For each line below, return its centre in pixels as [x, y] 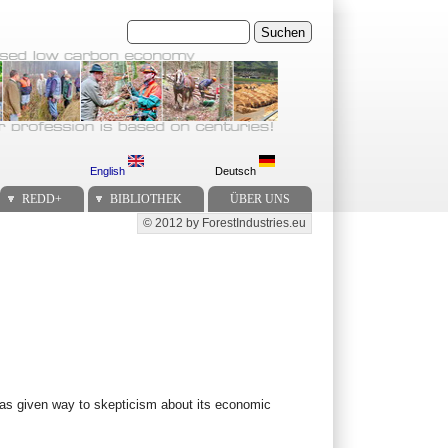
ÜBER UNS [259, 198]
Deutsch [236, 170]
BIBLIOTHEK [145, 198]
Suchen [151, 27]
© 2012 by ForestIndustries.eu [224, 222]
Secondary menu [168, 229]
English [108, 170]
